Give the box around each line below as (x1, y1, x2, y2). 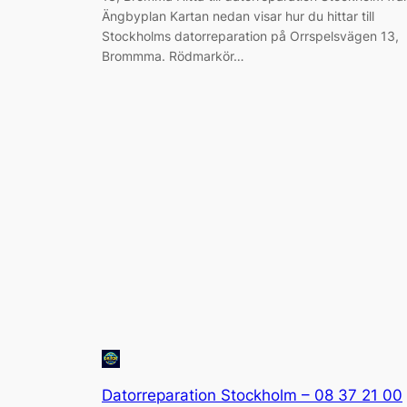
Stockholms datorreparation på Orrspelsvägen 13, (102, 27, 399, 44)
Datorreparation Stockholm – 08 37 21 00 (102, 385, 402, 404)
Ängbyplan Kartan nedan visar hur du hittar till (102, 7, 374, 24)
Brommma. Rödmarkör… (102, 47, 244, 64)
